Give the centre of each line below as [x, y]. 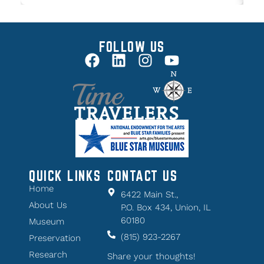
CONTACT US [142, 175]
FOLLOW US [132, 46]
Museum [47, 221]
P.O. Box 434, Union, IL [166, 207]
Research [48, 254]
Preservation [55, 238]
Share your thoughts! [151, 256]
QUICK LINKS [65, 175]
